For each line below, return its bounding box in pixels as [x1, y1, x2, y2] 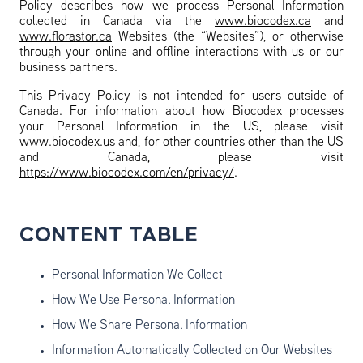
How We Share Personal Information [52, 319, 247, 332]
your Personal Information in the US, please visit [19, 121, 344, 134]
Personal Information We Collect [52, 269, 223, 282]
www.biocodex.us [19, 136, 115, 149]
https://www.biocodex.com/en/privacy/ [19, 167, 234, 180]
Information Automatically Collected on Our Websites [52, 344, 332, 357]
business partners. [19, 62, 117, 75]
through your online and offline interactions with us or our [19, 46, 344, 59]
